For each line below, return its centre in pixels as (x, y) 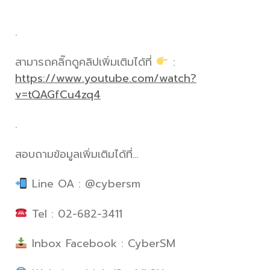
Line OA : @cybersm (84, 184)
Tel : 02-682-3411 (77, 214)
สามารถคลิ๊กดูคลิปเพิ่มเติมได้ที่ (86, 62)
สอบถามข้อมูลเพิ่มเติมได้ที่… (77, 154)
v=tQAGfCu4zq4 (58, 94)
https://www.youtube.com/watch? (106, 78)
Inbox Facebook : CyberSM (101, 243)
